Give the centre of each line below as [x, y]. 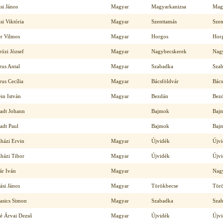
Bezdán [160, 96]
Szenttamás [164, 21]
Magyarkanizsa [169, 6]
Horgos [160, 36]
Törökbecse [165, 186]
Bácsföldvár [165, 81]
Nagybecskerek [169, 51]
